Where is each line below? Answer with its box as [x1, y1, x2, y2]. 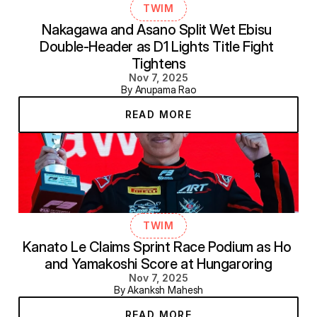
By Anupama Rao [120, 83, 197, 96]
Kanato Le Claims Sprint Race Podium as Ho [22, 238, 292, 255]
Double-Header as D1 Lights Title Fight [40, 38, 275, 55]
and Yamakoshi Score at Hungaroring [45, 255, 272, 272]
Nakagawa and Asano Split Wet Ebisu [42, 21, 272, 38]
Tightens [131, 54, 186, 72]
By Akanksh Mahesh [113, 283, 204, 296]
